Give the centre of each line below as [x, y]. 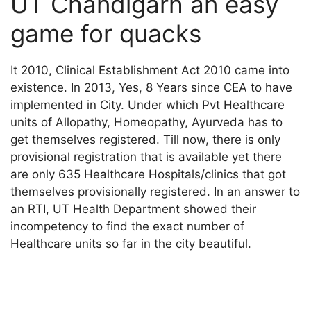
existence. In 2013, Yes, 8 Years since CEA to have [152, 88]
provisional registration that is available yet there [146, 157]
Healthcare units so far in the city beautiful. [131, 244]
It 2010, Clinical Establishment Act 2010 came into [150, 70]
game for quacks [106, 34]
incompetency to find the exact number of [128, 227]
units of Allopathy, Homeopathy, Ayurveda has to [147, 123]
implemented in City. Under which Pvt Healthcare [148, 105]
